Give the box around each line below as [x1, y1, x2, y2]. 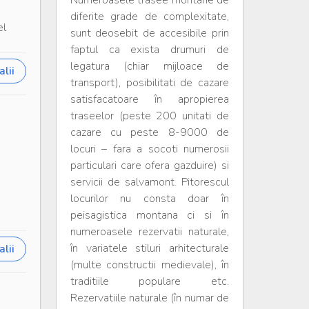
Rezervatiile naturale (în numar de [70, 290, 229, 306]
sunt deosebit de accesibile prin [70, 26, 229, 41]
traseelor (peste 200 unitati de [70, 108, 229, 123]
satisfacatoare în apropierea [70, 92, 229, 107]
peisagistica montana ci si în [70, 208, 229, 223]
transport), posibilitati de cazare [70, 75, 229, 90]
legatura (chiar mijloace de [70, 59, 229, 74]
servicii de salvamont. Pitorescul [70, 175, 229, 190]
